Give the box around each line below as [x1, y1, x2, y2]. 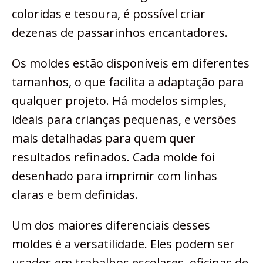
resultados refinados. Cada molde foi [12, 149, 215, 165]
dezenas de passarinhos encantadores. [12, 24, 228, 41]
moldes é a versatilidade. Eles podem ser [12, 235, 235, 252]
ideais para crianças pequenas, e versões [12, 111, 237, 127]
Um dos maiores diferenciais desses [12, 217, 210, 233]
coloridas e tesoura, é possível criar [12, 5, 205, 22]
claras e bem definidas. [12, 186, 138, 203]
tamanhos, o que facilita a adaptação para [12, 73, 244, 90]
